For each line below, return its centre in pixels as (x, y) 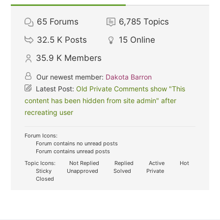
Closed (44, 179)
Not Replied (84, 163)
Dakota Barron (129, 77)
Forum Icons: (41, 136)
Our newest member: (70, 77)
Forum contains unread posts (72, 151)
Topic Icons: (40, 163)
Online (143, 40)
